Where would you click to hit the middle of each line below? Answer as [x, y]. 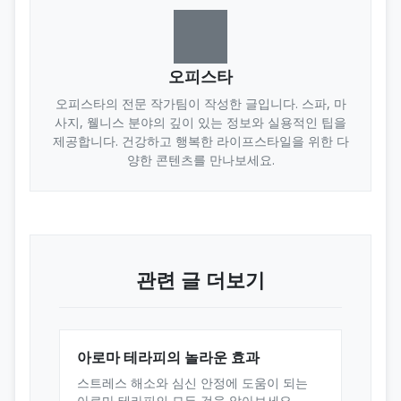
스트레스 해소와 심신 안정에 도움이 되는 [193, 382]
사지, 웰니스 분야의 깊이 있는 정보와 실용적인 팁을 [200, 122]
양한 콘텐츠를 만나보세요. [200, 159]
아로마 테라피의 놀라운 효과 [169, 357]
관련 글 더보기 [200, 279]
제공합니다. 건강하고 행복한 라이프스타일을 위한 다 [200, 141]
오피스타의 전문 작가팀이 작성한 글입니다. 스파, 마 [200, 103]
